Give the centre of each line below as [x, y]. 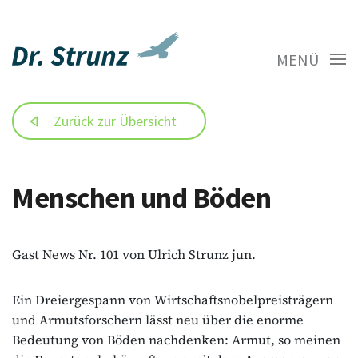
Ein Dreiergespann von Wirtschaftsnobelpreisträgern [173, 299]
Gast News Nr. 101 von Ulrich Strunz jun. [134, 254]
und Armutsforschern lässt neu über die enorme [158, 319]
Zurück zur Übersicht [115, 121]
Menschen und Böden [141, 197]
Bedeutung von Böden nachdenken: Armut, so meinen [176, 339]
